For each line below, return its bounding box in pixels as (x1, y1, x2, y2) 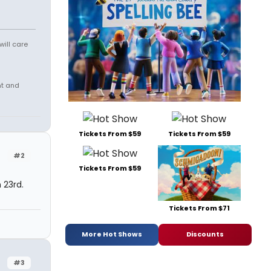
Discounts (186, 229, 224, 240)
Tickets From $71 (168, 203, 230, 213)
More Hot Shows (82, 229, 142, 240)
